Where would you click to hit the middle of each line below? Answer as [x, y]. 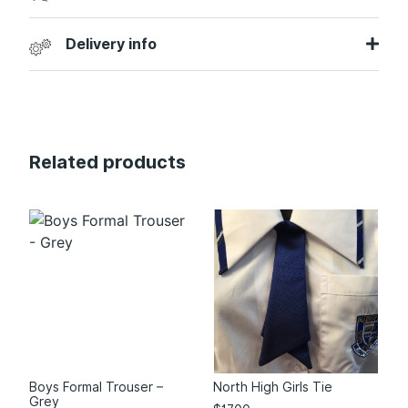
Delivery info [112, 44]
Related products [108, 162]
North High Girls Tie [273, 387]
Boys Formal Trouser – [97, 387]
